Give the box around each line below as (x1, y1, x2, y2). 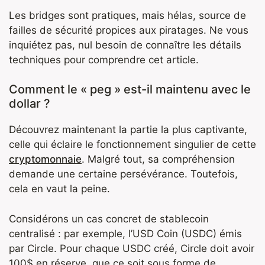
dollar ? (9, 96, 50, 111)
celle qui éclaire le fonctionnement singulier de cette (9, 138, 256, 151)
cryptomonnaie (9, 153, 82, 166)
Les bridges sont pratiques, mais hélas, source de (9, 9, 246, 21)
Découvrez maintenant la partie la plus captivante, (9, 124, 247, 136)
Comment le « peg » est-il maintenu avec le (9, 82, 251, 97)
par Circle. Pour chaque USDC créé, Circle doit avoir (9, 242, 254, 254)
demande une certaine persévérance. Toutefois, (9, 168, 238, 180)
